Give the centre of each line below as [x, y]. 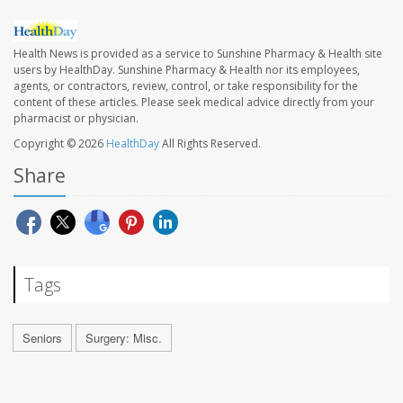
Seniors [42, 338]
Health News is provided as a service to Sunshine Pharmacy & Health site [198, 54]
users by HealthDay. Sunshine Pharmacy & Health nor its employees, [187, 70]
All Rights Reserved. [210, 144]
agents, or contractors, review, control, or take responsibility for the [186, 86]
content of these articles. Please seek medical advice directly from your [194, 103]
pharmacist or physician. [76, 119]
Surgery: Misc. [124, 338]
